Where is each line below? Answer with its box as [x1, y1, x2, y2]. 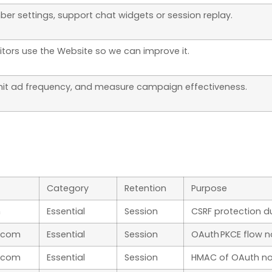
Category [47, 182, 89, 195]
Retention [124, 182, 166, 195]
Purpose [191, 182, 227, 195]
